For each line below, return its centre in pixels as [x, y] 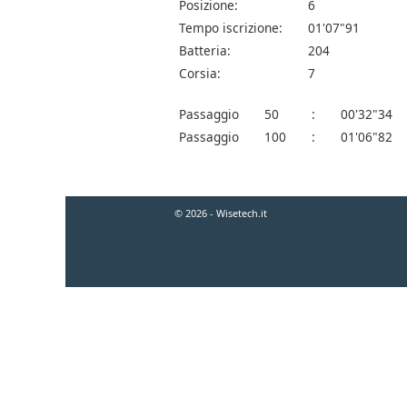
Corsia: [200, 74]
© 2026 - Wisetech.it [221, 213]
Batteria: [205, 51]
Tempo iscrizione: [231, 28]
